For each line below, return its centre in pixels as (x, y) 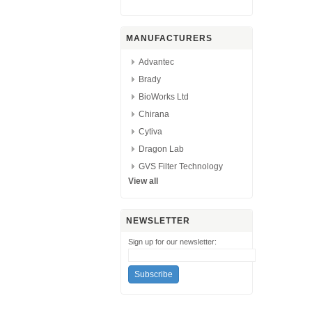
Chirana (154, 114)
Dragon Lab (161, 149)
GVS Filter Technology (181, 166)
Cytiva (150, 132)
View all (143, 181)
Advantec (156, 62)
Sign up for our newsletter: (172, 242)
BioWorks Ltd (164, 97)
